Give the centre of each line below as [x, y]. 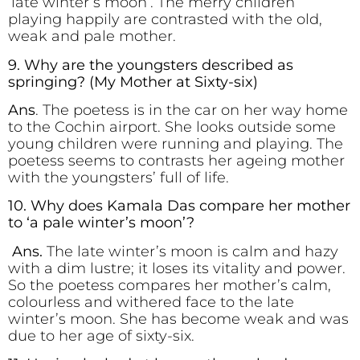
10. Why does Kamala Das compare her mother [179, 206]
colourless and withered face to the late [151, 302]
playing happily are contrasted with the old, [165, 20]
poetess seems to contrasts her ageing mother [176, 161]
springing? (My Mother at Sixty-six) [135, 82]
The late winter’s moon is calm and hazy [190, 251]
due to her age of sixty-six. [101, 335]
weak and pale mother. [92, 37]
